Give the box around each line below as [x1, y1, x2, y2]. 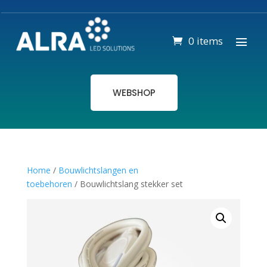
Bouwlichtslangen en [58, 164, 138, 176]
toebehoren [26, 178, 72, 190]
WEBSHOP [113, 86, 156, 99]
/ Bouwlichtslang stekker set [72, 178, 183, 190]
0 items [188, 33, 223, 48]
